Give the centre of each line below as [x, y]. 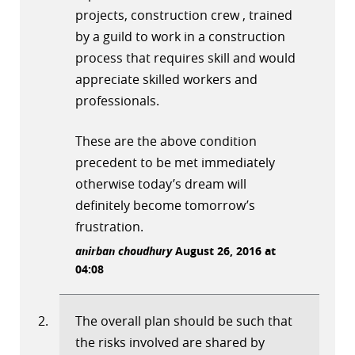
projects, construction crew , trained [184, 15]
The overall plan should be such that [184, 321]
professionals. [117, 101]
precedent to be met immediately [175, 163]
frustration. [109, 227]
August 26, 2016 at [224, 251]
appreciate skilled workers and [166, 80]
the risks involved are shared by [170, 343]
